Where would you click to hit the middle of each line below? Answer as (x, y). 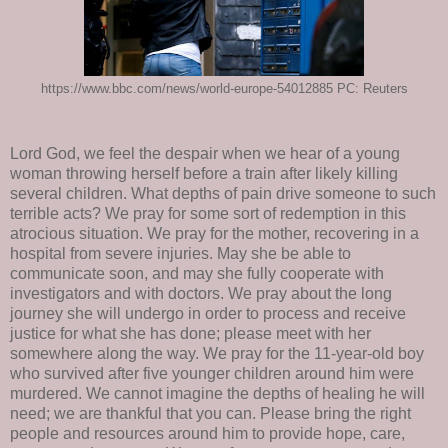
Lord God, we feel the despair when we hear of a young (205, 154)
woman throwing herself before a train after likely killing (204, 174)
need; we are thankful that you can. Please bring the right (210, 414)
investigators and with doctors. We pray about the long (201, 294)
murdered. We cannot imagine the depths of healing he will (217, 394)
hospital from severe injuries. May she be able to (180, 254)
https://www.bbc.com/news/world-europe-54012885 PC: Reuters (224, 88)
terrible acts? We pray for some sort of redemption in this (208, 214)
